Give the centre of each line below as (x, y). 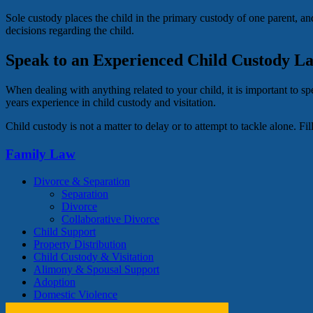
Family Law (41, 154)
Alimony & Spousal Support (96, 269)
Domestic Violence (75, 294)
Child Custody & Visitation (94, 256)
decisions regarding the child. (70, 31)
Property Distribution (80, 244)
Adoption (54, 282)
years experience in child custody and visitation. (111, 103)
